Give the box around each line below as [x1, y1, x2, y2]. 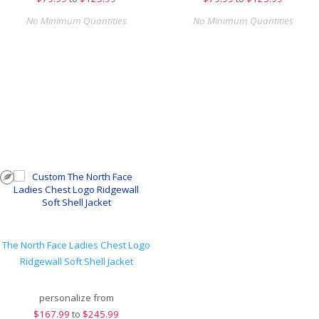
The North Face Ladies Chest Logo [2, 239, 150, 251]
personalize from [38, 291, 114, 304]
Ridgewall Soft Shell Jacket [19, 255, 133, 268]
